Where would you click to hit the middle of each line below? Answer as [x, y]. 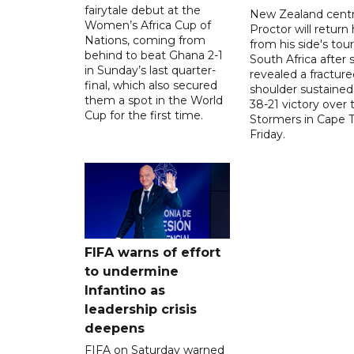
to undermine [132, 271]
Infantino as [125, 290]
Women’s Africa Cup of [148, 25]
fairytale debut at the [143, 10]
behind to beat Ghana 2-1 [154, 55]
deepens [115, 328]
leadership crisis [141, 309]
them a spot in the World [154, 100]
